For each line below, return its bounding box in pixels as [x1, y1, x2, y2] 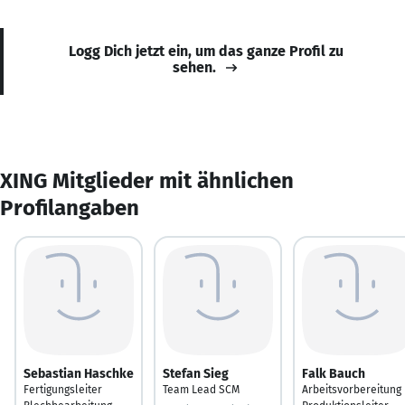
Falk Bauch [302, 365, 365, 381]
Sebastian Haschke [24, 365, 134, 381]
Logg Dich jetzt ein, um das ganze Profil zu [69, 42, 344, 60]
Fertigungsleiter [24, 382, 102, 396]
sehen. [173, 58, 216, 76]
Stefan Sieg [163, 365, 229, 381]
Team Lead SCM [163, 382, 240, 396]
